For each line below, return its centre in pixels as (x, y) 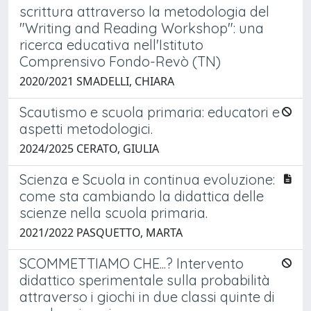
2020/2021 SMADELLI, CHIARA (97, 81)
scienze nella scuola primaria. (114, 212)
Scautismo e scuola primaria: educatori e (150, 112)
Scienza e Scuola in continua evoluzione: (147, 179)
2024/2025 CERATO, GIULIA (89, 148)
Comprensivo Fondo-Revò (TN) (120, 61)
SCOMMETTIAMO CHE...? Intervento (132, 263)
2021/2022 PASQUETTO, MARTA (101, 232)
